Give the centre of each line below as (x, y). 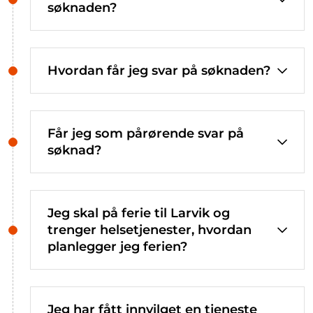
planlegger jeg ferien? (117, 246)
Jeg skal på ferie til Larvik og (139, 213)
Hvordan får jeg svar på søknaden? (159, 70)
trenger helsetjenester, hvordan (150, 230)
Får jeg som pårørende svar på (146, 133)
